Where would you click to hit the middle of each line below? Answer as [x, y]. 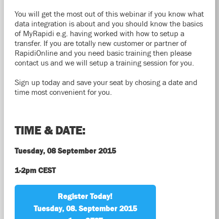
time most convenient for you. [64, 92]
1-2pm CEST [35, 170]
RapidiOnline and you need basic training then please [103, 53]
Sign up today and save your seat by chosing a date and [106, 82]
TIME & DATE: [50, 130]
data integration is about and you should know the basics [109, 23]
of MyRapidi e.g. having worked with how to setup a [99, 33]
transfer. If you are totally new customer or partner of [100, 43]
